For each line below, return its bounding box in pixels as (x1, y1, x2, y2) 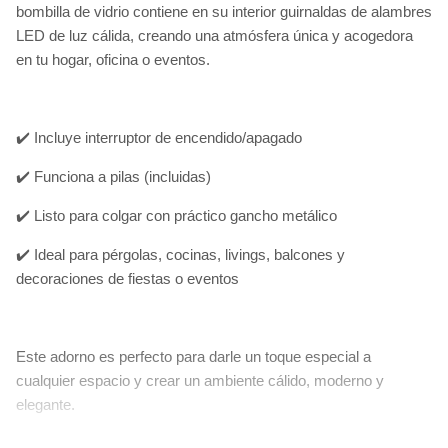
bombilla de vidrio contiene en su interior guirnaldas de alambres (16, 3, 432, 20)
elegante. (16, 396, 75, 413)
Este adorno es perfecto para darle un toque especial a (16, 348, 371, 365)
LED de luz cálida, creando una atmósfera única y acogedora (16, 27, 413, 44)
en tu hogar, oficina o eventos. (16, 51, 210, 68)
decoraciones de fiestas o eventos (16, 270, 239, 287)
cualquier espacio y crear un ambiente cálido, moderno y (16, 372, 384, 389)
